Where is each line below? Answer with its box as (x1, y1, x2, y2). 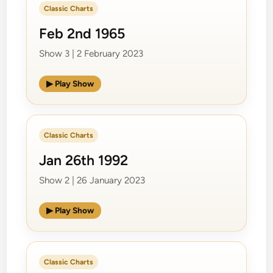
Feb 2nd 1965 (39, 24, 126, 42)
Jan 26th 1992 (39, 151, 129, 169)
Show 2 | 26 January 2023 (39, 174, 146, 186)
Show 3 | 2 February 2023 (39, 48, 144, 59)
